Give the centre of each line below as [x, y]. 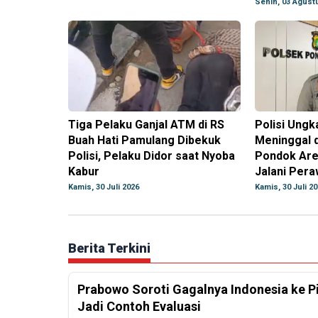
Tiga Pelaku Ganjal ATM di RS [146, 125]
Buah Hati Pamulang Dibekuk [144, 141]
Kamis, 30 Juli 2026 [104, 187]
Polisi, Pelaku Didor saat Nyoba [152, 156]
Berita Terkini [109, 248]
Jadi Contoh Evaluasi [139, 307]
